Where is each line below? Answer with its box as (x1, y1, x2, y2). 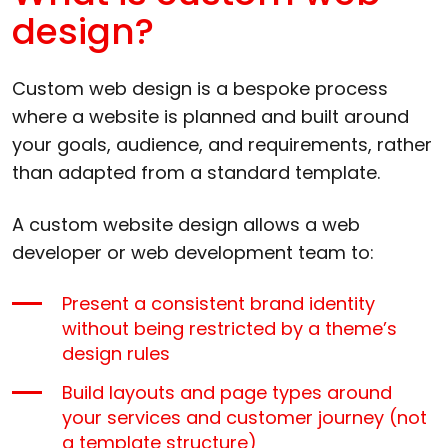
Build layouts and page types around (62, 379, 392, 405)
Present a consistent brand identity (62, 290, 375, 316)
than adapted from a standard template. (12, 159, 380, 185)
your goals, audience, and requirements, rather (12, 131, 432, 157)
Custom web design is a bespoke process (12, 75, 388, 101)
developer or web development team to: (12, 239, 374, 265)
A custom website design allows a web (12, 211, 360, 237)
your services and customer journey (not (62, 404, 427, 430)
